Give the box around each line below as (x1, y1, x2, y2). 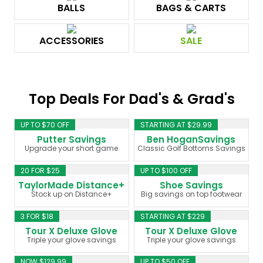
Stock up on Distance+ (31, 188, 112, 199)
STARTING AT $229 (140, 211, 205, 221)
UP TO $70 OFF (21, 119, 70, 130)
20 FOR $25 (21, 165, 60, 176)
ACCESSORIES (39, 33, 104, 48)
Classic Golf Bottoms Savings (137, 143, 245, 153)
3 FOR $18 (21, 211, 54, 221)
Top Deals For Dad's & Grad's (28, 89, 235, 109)
